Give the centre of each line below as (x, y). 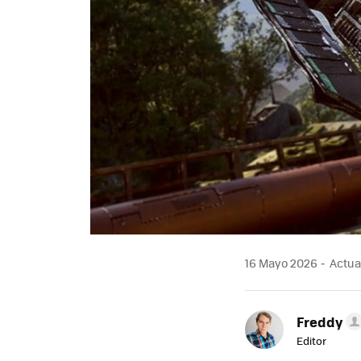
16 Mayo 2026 (281, 262)
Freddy (320, 321)
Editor (311, 340)
